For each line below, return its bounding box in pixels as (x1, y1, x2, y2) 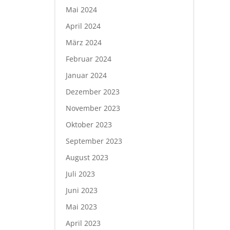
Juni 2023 (66, 185, 98, 195)
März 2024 (66, 37, 102, 47)
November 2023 (66, 103, 120, 113)
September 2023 (66, 136, 122, 146)
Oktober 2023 (66, 119, 112, 129)
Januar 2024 (66, 70, 107, 80)
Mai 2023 (66, 201, 97, 212)
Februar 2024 (66, 53, 111, 64)
